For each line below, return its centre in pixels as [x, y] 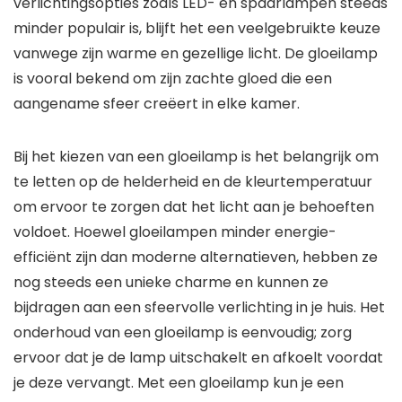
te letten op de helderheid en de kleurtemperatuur [193, 182]
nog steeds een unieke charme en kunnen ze [171, 282]
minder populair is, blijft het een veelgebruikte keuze [197, 28]
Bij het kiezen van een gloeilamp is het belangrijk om [196, 157]
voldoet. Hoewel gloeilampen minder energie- [175, 232]
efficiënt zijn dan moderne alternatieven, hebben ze [196, 257]
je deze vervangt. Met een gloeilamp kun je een [179, 383]
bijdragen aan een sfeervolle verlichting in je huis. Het [199, 307]
